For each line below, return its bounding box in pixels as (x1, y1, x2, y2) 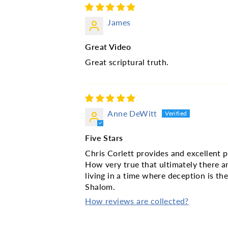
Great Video (85, 42, 131, 52)
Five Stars (85, 133, 123, 143)
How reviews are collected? (85, 196, 189, 206)
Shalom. (85, 182, 116, 192)
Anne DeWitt (107, 108, 157, 119)
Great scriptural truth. (85, 57, 169, 67)
